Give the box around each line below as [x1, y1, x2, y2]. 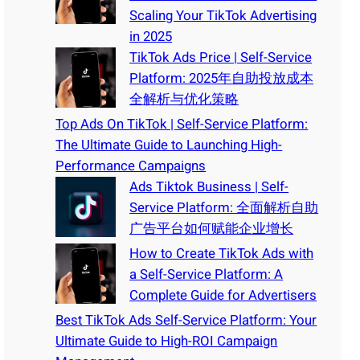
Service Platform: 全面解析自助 [129, 197, 319, 218]
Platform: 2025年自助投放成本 [129, 67, 314, 88]
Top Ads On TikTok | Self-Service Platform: [55, 113, 309, 134]
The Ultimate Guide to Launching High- [55, 134, 283, 155]
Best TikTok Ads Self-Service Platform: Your [55, 309, 317, 330]
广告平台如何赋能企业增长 [129, 218, 294, 239]
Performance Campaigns [55, 155, 207, 176]
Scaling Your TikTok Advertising [129, 5, 317, 26]
